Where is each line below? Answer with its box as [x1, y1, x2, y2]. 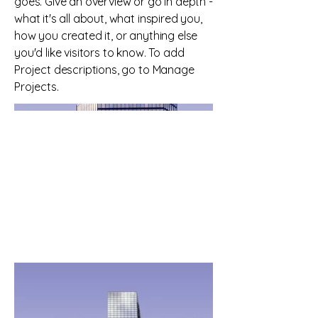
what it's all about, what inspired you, [14, 11, 202, 26]
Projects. [14, 79, 59, 94]
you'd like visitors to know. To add [14, 45, 185, 60]
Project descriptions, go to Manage [14, 62, 194, 77]
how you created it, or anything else [14, 28, 198, 43]
